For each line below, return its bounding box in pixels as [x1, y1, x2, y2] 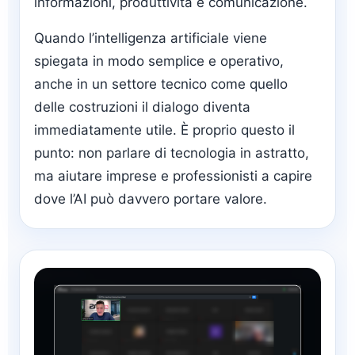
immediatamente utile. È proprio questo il [34, 122, 295, 139]
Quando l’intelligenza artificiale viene [34, 30, 267, 47]
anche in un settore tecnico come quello [34, 76, 288, 93]
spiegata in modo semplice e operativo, [34, 53, 284, 70]
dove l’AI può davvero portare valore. [34, 191, 267, 208]
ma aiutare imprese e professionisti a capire [34, 168, 312, 185]
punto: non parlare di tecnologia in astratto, [34, 145, 309, 162]
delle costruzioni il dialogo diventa [34, 99, 250, 116]
